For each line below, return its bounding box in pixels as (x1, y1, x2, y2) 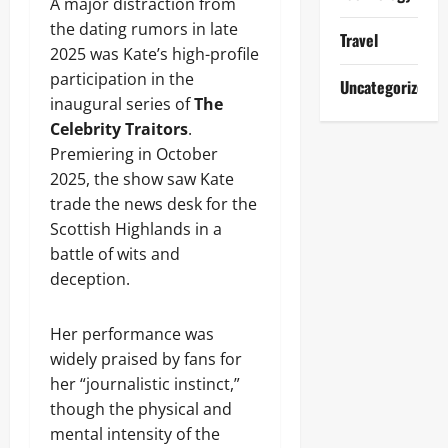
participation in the (50, 68, 194, 90)
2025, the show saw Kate (50, 168, 234, 190)
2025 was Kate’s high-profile (50, 43, 259, 65)
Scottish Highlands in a (50, 218, 222, 240)
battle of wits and (50, 243, 180, 265)
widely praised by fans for (50, 348, 242, 370)
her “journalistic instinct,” (50, 373, 240, 395)
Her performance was (50, 323, 214, 345)
